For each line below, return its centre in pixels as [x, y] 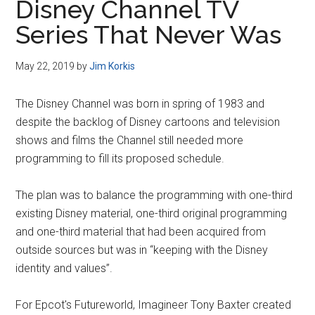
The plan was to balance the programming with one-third [154, 195]
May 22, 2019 [45, 66]
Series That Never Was [149, 34]
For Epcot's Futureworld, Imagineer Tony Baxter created [154, 305]
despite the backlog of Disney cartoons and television [148, 122]
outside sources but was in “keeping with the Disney [142, 250]
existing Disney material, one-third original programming [152, 213]
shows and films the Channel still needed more [130, 140]
